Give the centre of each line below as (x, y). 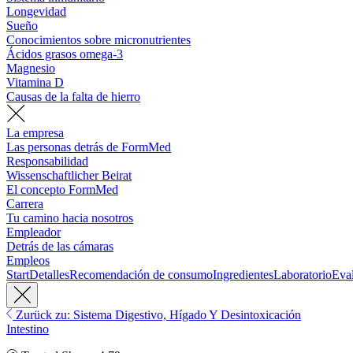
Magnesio (31, 69)
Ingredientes (243, 275)
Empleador (33, 232)
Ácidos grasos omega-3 (65, 54)
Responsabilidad (47, 162)
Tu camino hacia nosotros (70, 218)
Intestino (28, 329)
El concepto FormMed (62, 190)
